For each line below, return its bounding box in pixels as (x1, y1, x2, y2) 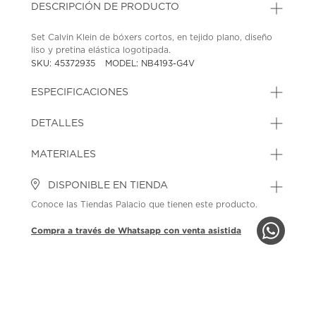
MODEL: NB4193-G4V (105, 59, 195, 68)
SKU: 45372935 (31, 59, 99, 68)
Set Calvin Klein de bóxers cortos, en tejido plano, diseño (31, 32, 273, 42)
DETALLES (31, 118, 85, 128)
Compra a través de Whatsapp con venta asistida (31, 225, 242, 235)
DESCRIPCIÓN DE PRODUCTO (31, 1, 180, 12)
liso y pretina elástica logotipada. (31, 45, 171, 54)
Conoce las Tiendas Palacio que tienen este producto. (31, 200, 258, 209)
